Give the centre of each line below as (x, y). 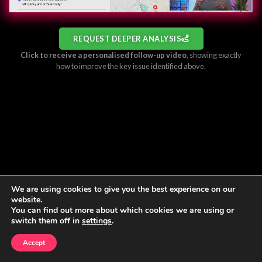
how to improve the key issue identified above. (131, 66)
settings (97, 221)
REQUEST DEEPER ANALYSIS (127, 38)
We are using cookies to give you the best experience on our (123, 189)
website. (27, 200)
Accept (34, 243)
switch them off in (46, 221)
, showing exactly (214, 55)
